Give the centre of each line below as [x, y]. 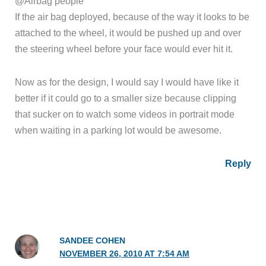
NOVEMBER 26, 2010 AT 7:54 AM [125, 254]
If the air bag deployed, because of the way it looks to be [132, 17]
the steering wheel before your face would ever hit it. [124, 49]
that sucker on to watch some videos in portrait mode [125, 114]
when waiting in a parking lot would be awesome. [118, 130]
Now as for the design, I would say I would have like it [127, 82]
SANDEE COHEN [93, 241]
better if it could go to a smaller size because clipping [126, 98]
